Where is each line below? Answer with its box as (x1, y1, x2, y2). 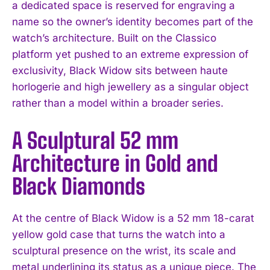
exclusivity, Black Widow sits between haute (12, 64, 228, 77)
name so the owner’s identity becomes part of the (12, 15, 253, 28)
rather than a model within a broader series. (12, 96, 224, 109)
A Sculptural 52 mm (12, 127, 178, 154)
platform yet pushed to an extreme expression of (12, 48, 248, 60)
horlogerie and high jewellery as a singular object (12, 80, 249, 93)
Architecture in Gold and (12, 150, 218, 177)
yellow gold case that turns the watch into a (12, 228, 225, 240)
